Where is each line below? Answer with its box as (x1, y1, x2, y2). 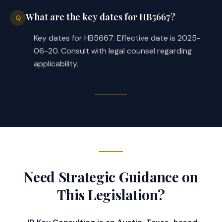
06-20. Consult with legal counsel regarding (34, 45, 192, 56)
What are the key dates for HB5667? (26, 10, 175, 23)
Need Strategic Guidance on (24, 167, 198, 186)
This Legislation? (57, 185, 165, 204)
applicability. (34, 58, 78, 69)
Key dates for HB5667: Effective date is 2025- (34, 32, 201, 43)
